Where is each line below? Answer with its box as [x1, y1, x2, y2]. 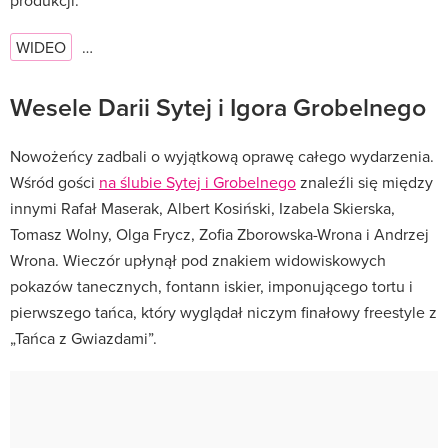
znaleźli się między [296, 170, 433, 193]
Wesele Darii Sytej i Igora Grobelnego [10, 88, 426, 125]
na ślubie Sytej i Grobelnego [99, 170, 296, 193]
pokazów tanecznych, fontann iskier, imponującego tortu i [10, 274, 413, 297]
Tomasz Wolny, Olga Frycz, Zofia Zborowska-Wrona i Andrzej [10, 222, 429, 245]
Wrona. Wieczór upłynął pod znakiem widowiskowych [10, 248, 386, 271]
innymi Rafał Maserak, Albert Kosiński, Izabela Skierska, [10, 196, 395, 219]
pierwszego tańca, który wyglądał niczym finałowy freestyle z [10, 300, 437, 323]
